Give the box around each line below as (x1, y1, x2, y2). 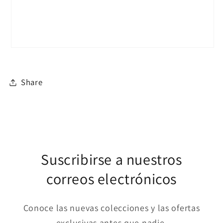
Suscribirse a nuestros (41, 149, 182, 169)
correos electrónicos (46, 168, 177, 189)
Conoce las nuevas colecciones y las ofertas (23, 202, 200, 214)
